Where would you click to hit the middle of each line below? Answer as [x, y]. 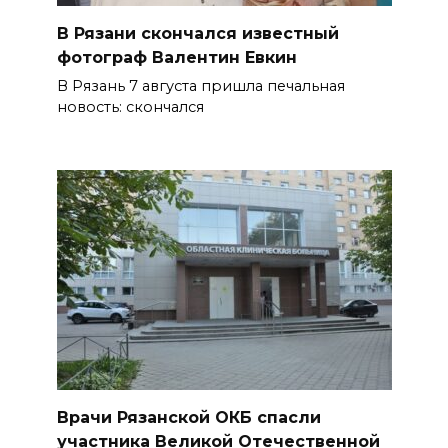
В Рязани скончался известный [197, 33]
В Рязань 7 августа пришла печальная [200, 86]
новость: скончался [130, 107]
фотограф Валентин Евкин [176, 57]
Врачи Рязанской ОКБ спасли [188, 417]
